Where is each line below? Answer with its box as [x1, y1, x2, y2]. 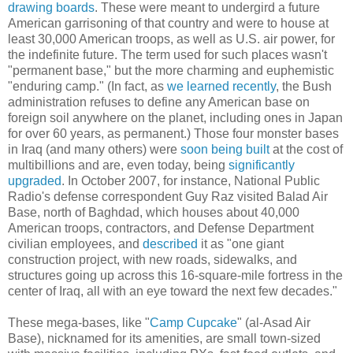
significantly [229, 158, 295, 172]
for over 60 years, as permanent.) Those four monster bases [8, 126, 339, 140]
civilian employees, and [8, 236, 143, 251]
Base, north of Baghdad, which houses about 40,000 [8, 205, 299, 219]
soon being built [180, 142, 269, 156]
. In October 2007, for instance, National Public [61, 173, 320, 188]
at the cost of [269, 142, 343, 156]
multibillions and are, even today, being [8, 158, 229, 172]
